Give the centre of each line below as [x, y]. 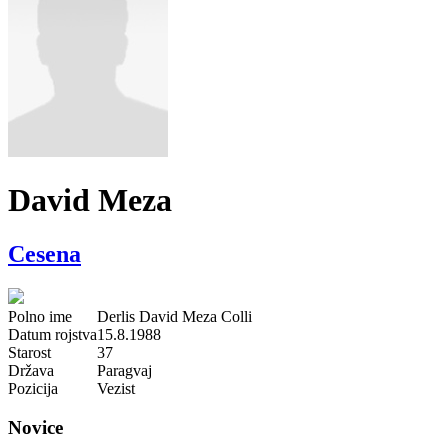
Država [31, 370]
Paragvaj [124, 370]
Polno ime [40, 316]
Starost [29, 352]
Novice [35, 427]
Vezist [116, 388]
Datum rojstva [52, 334]
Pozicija [33, 388]
